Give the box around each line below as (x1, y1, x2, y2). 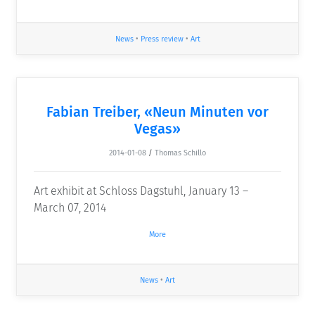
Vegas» (134, 120, 181, 138)
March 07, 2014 (34, 201, 106, 215)
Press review (140, 34, 184, 44)
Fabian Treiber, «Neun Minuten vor (46, 103, 269, 121)
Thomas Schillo (155, 148, 206, 158)
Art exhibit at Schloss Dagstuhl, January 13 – (34, 184, 248, 198)
